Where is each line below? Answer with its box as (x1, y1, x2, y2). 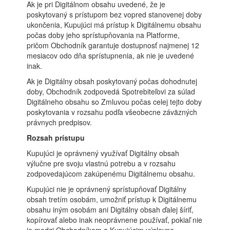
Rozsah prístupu (27, 132, 85, 143)
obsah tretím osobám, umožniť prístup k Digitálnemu (27, 194, 197, 204)
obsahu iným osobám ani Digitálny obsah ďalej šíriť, (27, 204, 194, 215)
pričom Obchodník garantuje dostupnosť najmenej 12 (27, 40, 200, 50)
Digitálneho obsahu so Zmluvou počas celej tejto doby (27, 97, 202, 107)
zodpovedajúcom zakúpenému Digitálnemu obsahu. (27, 168, 196, 179)
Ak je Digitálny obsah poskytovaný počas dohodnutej (27, 76, 198, 86)
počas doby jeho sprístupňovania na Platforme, (27, 30, 180, 40)
